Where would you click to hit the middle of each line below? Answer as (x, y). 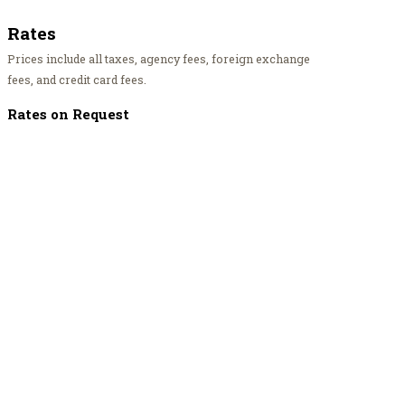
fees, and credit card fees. (76, 80)
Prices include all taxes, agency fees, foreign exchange (158, 59)
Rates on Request (68, 114)
